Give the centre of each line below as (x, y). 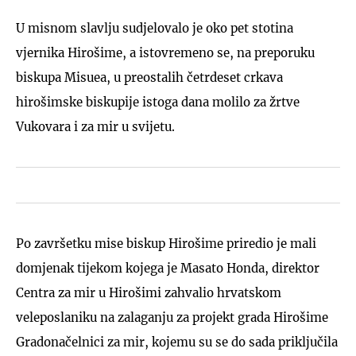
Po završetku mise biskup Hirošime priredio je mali (166, 243)
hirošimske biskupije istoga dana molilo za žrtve (158, 102)
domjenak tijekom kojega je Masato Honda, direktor (168, 268)
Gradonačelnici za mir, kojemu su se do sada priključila (177, 342)
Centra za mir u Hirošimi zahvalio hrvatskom (149, 292)
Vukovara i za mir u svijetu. (95, 126)
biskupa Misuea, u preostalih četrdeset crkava (149, 77)
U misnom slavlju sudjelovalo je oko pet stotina (155, 28)
